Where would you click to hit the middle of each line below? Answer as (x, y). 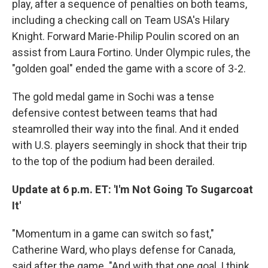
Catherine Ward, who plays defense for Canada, (124, 249)
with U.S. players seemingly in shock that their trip (130, 145)
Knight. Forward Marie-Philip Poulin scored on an (126, 36)
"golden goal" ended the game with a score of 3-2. (129, 68)
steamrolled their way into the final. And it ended (125, 129)
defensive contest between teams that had (115, 112)
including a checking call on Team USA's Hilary (121, 20)
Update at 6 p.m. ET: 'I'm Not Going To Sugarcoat (133, 189)
